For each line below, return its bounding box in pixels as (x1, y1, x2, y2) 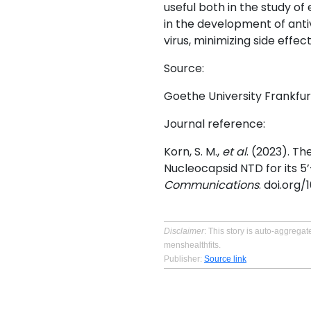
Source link (204, 254, 246, 264)
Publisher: (164, 254, 204, 264)
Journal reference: (164, 116, 265, 132)
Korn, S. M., (164, 144, 222, 160)
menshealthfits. (164, 240, 221, 250)
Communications (164, 177, 259, 193)
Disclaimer (164, 226, 204, 236)
